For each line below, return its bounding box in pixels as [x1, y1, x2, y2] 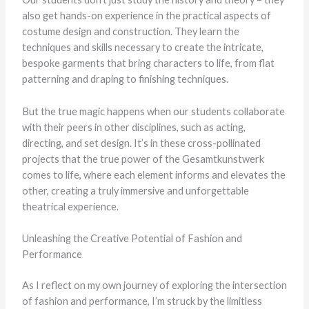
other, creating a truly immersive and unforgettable [21, 184, 249, 197]
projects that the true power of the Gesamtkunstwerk [21, 152, 264, 165]
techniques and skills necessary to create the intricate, [21, 41, 263, 54]
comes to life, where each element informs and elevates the [21, 168, 286, 181]
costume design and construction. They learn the [21, 26, 239, 38]
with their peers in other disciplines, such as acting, [21, 121, 246, 133]
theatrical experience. [21, 200, 119, 212]
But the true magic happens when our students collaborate [21, 105, 285, 117]
